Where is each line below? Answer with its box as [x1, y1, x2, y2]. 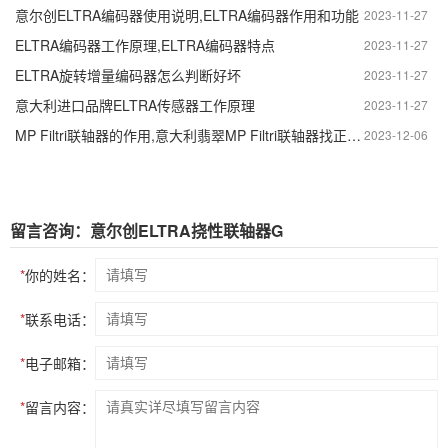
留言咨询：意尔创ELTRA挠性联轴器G [10, 218, 283, 242]
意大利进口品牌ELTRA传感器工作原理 [15, 94, 255, 115]
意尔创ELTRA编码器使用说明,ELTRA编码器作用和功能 [15, 4, 359, 25]
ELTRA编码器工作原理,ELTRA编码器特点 [15, 34, 275, 55]
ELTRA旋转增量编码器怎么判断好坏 [15, 64, 241, 85]
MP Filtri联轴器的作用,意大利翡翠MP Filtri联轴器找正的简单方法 [347, 124, 361, 145]
